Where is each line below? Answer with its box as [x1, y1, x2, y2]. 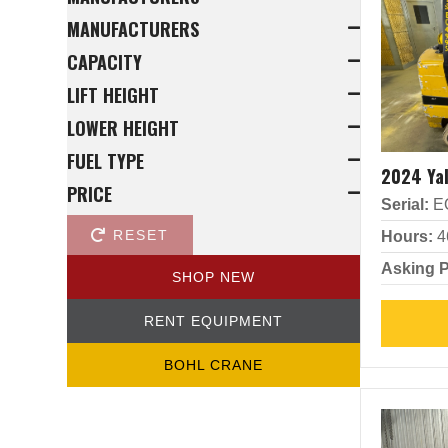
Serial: [380, 196, 429, 213]
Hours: [380, 228, 433, 245]
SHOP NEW [171, 269, 255, 285]
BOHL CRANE [163, 357, 263, 373]
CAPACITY [67, 49, 142, 75]
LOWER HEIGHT [67, 115, 179, 141]
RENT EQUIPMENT [143, 313, 283, 329]
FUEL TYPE [67, 148, 144, 174]
